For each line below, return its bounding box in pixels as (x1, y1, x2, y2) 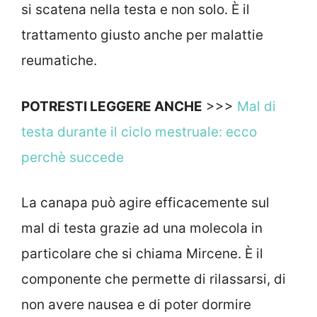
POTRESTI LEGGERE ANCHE (21, 98, 202, 115)
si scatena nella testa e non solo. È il (21, 1, 250, 18)
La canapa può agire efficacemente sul (21, 195, 270, 212)
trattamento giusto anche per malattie (21, 27, 263, 44)
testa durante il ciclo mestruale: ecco (21, 123, 257, 140)
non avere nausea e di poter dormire (21, 296, 251, 313)
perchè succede (21, 149, 124, 166)
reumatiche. (21, 52, 97, 69)
